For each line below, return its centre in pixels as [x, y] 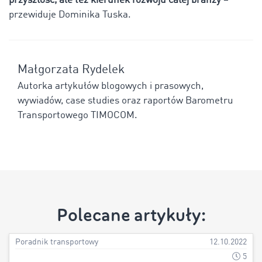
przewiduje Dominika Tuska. [70, 15]
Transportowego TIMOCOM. [77, 115]
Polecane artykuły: [131, 215]
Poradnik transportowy [57, 242]
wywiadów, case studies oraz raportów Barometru [125, 101]
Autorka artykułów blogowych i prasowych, [111, 86]
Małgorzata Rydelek [71, 70]
